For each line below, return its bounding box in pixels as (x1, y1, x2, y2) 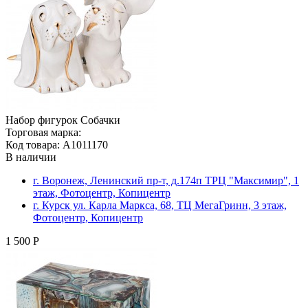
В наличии (5, 151, 56, 163)
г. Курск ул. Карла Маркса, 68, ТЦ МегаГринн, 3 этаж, (33, 199, 287, 211)
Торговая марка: (5, 126, 81, 138)
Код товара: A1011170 (5, 138, 108, 151)
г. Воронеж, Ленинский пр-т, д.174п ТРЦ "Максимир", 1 (33, 174, 299, 186)
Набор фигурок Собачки (5, 113, 120, 126)
